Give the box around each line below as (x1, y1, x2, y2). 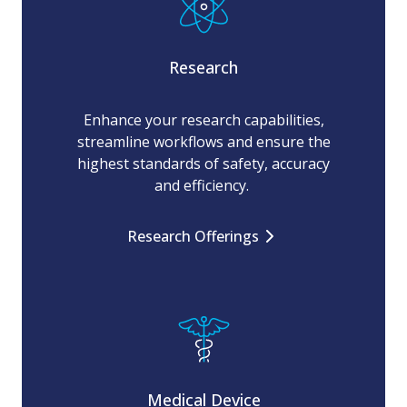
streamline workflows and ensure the (76, 132, 331, 153)
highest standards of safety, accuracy (77, 154, 330, 174)
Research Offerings (126, 226, 259, 247)
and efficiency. (154, 175, 253, 196)
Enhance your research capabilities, (83, 110, 324, 131)
